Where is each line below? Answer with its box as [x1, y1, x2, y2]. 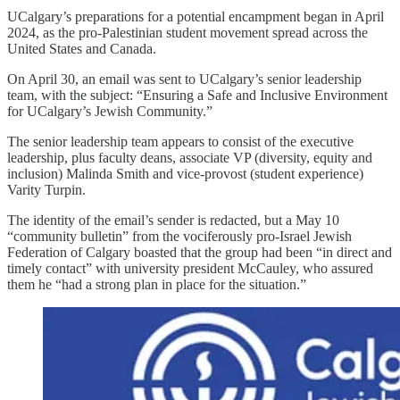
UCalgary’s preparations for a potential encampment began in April [7, 9, 384, 25]
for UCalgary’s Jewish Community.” [7, 104, 212, 120]
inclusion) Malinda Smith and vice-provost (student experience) [7, 166, 363, 182]
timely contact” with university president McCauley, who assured [7, 261, 373, 277]
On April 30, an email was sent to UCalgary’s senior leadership [7, 71, 362, 87]
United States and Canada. [7, 41, 156, 57]
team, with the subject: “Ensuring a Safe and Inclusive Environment [7, 87, 387, 104]
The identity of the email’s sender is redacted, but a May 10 [7, 212, 339, 229]
